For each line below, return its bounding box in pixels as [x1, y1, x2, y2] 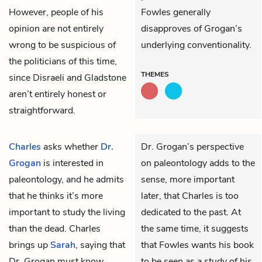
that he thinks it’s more [9, 189, 103, 202]
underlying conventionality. [141, 38, 251, 51]
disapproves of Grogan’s [141, 22, 242, 35]
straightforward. [9, 104, 75, 117]
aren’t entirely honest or [9, 87, 106, 101]
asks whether [41, 140, 101, 153]
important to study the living [9, 205, 125, 219]
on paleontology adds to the [141, 156, 255, 170]
